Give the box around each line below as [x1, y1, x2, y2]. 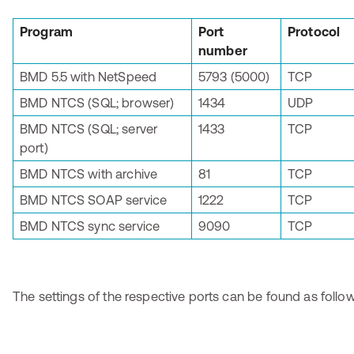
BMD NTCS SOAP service [20, 193, 168, 207]
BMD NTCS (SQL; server [20, 122, 158, 136]
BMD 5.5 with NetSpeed [20, 70, 157, 84]
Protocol [288, 24, 341, 39]
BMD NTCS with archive [20, 167, 158, 181]
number [198, 43, 247, 58]
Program [20, 24, 73, 39]
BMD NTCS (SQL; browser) [20, 96, 175, 110]
